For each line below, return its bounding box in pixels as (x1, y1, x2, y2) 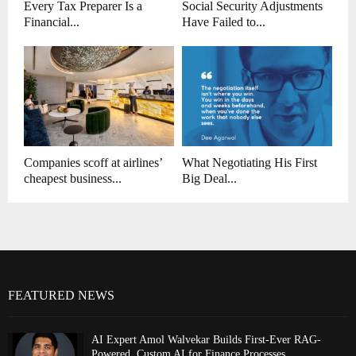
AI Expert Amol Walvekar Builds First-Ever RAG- (91, 334, 321, 346)
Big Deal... (182, 172, 237, 186)
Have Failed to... (182, 15, 265, 29)
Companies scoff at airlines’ (24, 156, 162, 170)
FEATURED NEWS (8, 288, 114, 303)
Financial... (24, 15, 79, 29)
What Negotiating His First (182, 156, 317, 170)
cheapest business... (24, 172, 122, 186)
